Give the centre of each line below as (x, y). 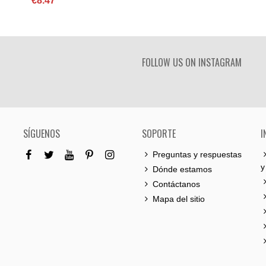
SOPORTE (159, 134)
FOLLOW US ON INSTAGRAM (192, 62)
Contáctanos (176, 184)
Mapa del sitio (179, 199)
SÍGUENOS (42, 134)
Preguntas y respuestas (197, 154)
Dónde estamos (182, 169)
